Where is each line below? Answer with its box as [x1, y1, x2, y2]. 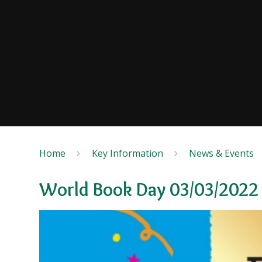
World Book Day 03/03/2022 [39, 178, 259, 201]
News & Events [188, 146, 254, 160]
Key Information [91, 146, 163, 160]
